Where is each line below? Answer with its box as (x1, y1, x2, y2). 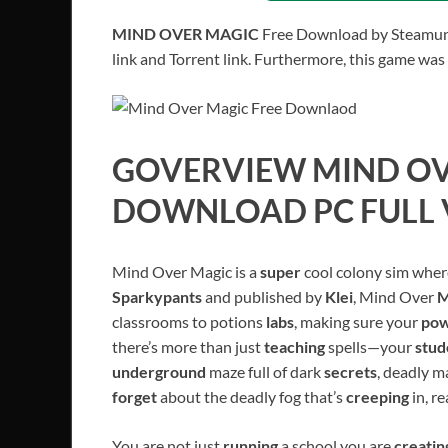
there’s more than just (112, 337, 264, 357)
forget (112, 387, 160, 407)
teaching (264, 337, 328, 357)
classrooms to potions (112, 312, 266, 332)
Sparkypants (112, 287, 205, 307)
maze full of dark (209, 362, 324, 382)
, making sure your (294, 312, 421, 332)
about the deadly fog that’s (160, 387, 346, 407)
